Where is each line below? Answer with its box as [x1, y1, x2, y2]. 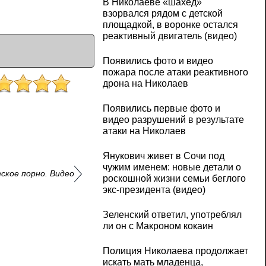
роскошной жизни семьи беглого [102, 173, 246, 184]
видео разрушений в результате [102, 115, 244, 125]
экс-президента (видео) [102, 185, 205, 195]
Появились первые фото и [102, 103, 220, 114]
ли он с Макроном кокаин [102, 221, 213, 232]
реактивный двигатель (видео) [102, 31, 237, 42]
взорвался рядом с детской [102, 8, 223, 19]
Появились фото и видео [102, 56, 213, 66]
